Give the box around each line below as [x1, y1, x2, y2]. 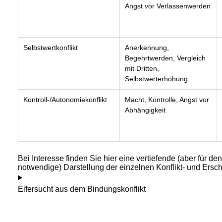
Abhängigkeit [125, 106, 166, 114]
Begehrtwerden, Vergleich [125, 54, 206, 62]
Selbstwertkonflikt [23, 44, 78, 52]
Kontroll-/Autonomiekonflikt [23, 96, 107, 104]
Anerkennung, [125, 44, 169, 52]
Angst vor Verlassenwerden [125, 2, 211, 10]
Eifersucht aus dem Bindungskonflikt [18, 185, 146, 193]
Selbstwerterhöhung [125, 75, 188, 83]
